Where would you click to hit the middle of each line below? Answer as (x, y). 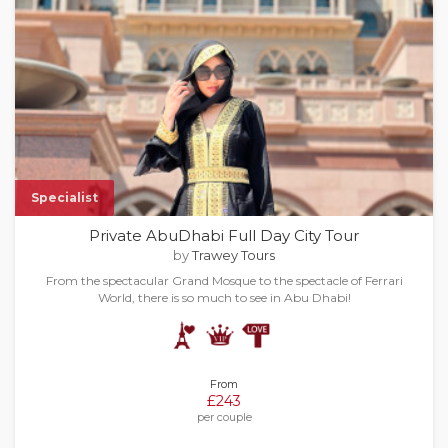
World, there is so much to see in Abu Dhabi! (224, 297)
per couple (224, 417)
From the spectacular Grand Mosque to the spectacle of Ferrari (224, 280)
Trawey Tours (233, 255)
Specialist (64, 197)
